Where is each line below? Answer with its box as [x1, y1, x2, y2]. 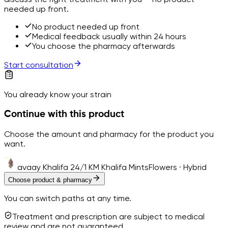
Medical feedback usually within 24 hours [32, 31, 186, 41]
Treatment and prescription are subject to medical [12, 212, 205, 222]
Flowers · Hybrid [149, 162, 207, 173]
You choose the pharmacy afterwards [32, 41, 175, 51]
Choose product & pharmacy [8, 176, 92, 184]
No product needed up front [32, 21, 139, 32]
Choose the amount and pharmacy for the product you [4, 129, 214, 139]
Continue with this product [4, 109, 124, 119]
